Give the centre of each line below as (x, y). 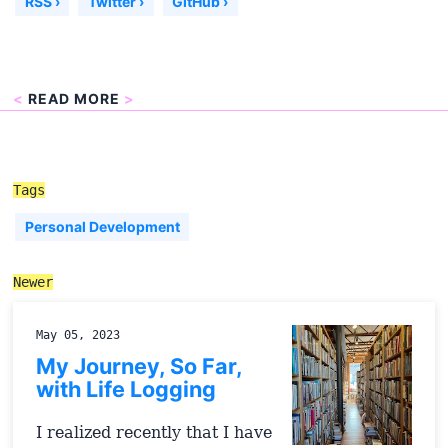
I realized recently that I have (153, 432)
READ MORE (74, 99)
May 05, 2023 (77, 334)
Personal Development (102, 226)
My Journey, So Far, (138, 366)
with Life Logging (125, 389)
